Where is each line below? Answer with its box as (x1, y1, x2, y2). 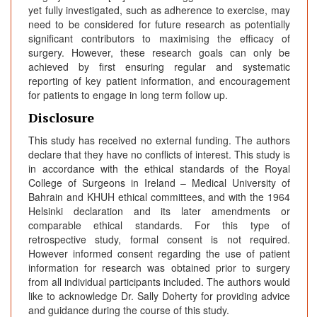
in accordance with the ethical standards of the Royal (28, 161, 290, 175)
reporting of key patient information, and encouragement (28, 73, 290, 88)
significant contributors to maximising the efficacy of (28, 30, 290, 45)
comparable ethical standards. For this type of (28, 217, 290, 232)
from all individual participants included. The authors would (28, 274, 290, 289)
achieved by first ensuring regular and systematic (28, 59, 290, 74)
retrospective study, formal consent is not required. (28, 231, 290, 246)
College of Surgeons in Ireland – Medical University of (28, 175, 290, 190)
